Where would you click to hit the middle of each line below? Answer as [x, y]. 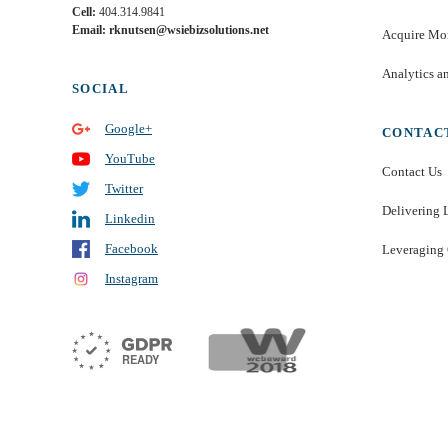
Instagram [131, 278]
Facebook [131, 248]
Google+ [128, 128]
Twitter [124, 188]
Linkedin [130, 218]
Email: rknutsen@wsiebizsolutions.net [170, 30]
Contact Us [412, 171]
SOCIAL [100, 88]
